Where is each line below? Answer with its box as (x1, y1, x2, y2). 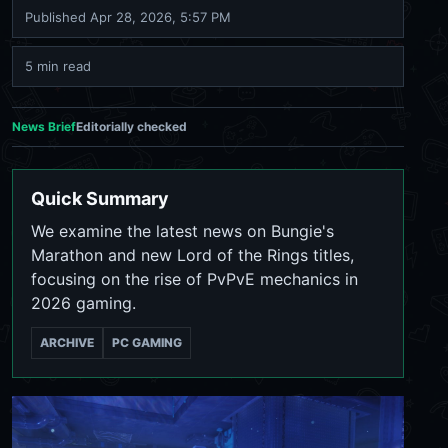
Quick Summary (31, 188, 169, 209)
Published (25, 9, 90, 25)
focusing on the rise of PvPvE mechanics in (31, 269, 358, 289)
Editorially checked (76, 119, 187, 134)
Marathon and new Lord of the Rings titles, (31, 245, 354, 265)
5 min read (25, 58, 91, 74)
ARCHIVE (40, 335, 94, 350)
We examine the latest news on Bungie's (31, 221, 334, 241)
